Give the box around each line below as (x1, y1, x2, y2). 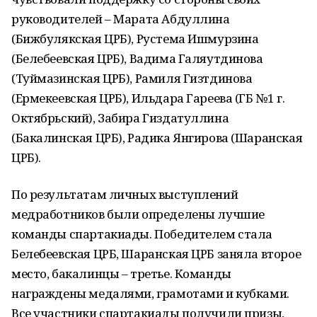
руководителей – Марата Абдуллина (11, 11, 230, 27)
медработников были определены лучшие (11, 206, 265, 222)
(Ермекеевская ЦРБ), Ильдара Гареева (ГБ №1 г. (11, 90, 285, 106)
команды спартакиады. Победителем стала (11, 226, 273, 242)
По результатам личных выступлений (11, 186, 238, 202)
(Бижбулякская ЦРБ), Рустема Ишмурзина (11, 30, 259, 47)
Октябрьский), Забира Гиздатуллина (11, 110, 229, 126)
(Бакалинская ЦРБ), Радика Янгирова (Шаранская (11, 129, 303, 146)
